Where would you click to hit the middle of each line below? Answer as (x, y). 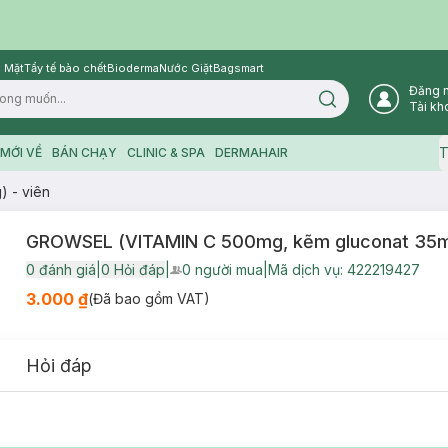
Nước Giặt (186, 68)
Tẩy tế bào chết (65, 68)
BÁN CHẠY (84, 152)
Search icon (361, 104)
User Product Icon (228, 276)
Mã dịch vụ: (307, 269)
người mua (228, 269)
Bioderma (133, 68)
